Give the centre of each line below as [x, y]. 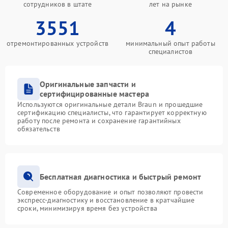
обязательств [39, 129]
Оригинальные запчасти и [88, 84]
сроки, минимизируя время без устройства [87, 208]
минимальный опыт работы [170, 43]
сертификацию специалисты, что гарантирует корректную [112, 112]
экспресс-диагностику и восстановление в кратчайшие [106, 200]
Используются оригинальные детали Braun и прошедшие [110, 104]
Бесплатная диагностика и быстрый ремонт [121, 176]
